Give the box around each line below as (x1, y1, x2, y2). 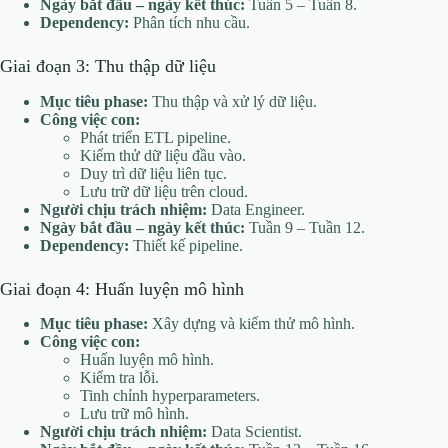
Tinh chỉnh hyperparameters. (80, 387, 260, 405)
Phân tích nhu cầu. (129, 14, 250, 32)
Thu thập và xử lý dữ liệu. (148, 92, 317, 110)
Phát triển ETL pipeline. (80, 128, 231, 146)
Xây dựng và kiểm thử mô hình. (148, 315, 355, 333)
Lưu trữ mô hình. (80, 405, 189, 423)
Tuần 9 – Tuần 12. (245, 218, 365, 236)
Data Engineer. (207, 200, 305, 218)
